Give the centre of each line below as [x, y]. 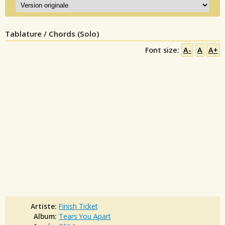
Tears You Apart [85, 216]
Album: [46, 216]
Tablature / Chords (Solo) [52, 33]
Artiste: [45, 206]
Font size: [163, 50]
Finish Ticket [78, 206]
